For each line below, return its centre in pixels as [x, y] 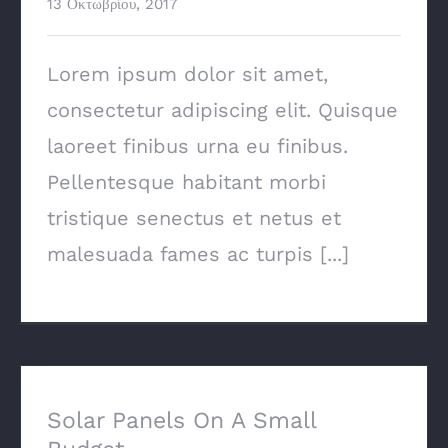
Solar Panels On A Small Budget [223, 389]
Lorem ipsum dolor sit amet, [187, 74]
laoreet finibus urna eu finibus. [197, 146]
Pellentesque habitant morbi [186, 182]
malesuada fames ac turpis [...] [198, 254]
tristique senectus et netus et [194, 218]
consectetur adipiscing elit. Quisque [222, 110]
